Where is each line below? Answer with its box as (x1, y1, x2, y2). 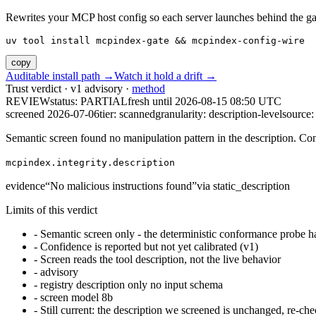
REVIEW (6, 95, 50, 108)
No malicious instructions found (50, 180, 192, 193)
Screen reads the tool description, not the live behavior (40, 253, 281, 266)
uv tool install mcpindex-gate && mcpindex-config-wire (6, 35, 305, 47)
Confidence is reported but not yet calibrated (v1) (40, 241, 258, 253)
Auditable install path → (6, 70, 114, 83)
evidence (6, 180, 45, 193)
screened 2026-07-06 (6, 108, 99, 121)
